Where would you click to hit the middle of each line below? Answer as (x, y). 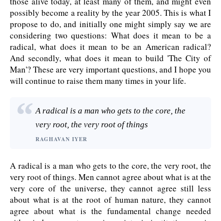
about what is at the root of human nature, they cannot (110, 200)
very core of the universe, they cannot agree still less (110, 188)
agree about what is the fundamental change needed (110, 211)
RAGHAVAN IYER (61, 139)
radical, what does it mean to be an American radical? (110, 47)
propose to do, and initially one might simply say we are (110, 24)
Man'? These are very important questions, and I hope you (110, 70)
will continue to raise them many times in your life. (98, 81)
